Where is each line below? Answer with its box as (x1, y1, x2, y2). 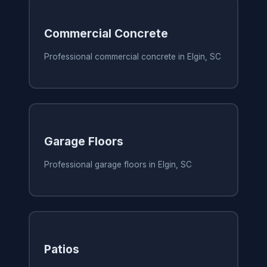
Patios (44, 242, 79, 257)
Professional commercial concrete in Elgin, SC (44, 52, 221, 62)
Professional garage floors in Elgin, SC (44, 160, 192, 170)
